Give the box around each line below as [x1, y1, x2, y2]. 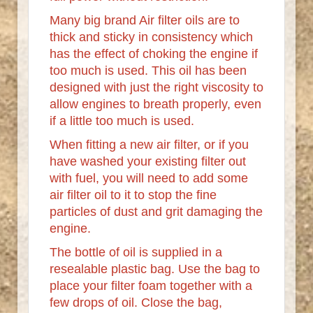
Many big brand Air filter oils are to [50, 13, 240, 27]
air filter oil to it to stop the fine [50, 187, 217, 202]
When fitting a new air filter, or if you [50, 137, 249, 152]
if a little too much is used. [50, 113, 198, 128]
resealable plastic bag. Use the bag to [50, 261, 260, 276]
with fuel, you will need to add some [50, 170, 248, 185]
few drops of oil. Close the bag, [50, 295, 222, 310]
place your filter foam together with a [50, 278, 252, 293]
